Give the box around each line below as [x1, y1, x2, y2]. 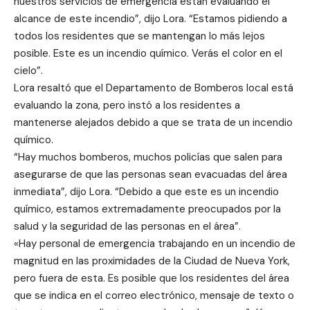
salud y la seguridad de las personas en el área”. [14, 219, 241, 233]
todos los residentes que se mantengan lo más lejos [14, 28, 265, 43]
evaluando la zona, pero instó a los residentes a [14, 98, 240, 112]
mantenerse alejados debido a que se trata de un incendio [14, 115, 293, 129]
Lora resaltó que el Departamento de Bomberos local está [14, 80, 293, 95]
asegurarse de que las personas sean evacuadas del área [14, 167, 287, 181]
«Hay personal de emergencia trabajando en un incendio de [14, 236, 295, 250]
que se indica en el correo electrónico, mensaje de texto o [14, 288, 294, 302]
